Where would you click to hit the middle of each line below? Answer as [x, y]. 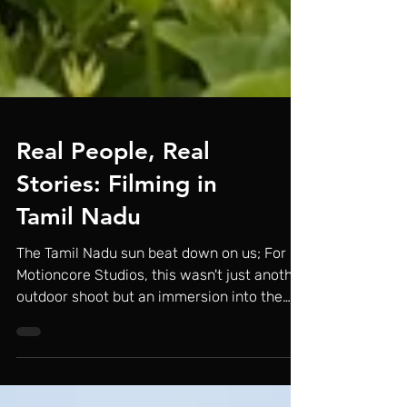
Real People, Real [113, 206]
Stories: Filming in [117, 238]
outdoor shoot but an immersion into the [149, 351]
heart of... [48, 373]
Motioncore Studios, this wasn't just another [161, 329]
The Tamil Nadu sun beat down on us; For [151, 308]
